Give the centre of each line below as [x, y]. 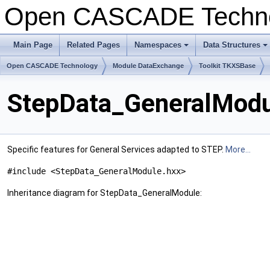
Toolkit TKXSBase [227, 66]
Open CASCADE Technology [52, 66]
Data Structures [232, 45]
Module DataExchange [148, 66]
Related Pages [93, 45]
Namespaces [158, 45]
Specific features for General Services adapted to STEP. [116, 150]
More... [238, 150]
